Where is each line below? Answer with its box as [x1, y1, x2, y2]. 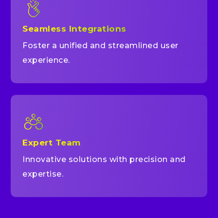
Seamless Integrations [22, 23, 127, 34]
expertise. [22, 169, 64, 179]
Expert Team [22, 137, 81, 147]
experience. [22, 55, 70, 65]
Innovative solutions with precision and [22, 154, 186, 164]
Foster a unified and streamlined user [22, 41, 179, 50]
